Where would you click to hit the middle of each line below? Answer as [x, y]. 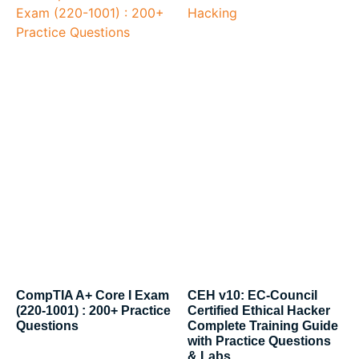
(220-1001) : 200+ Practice [93, 310]
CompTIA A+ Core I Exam [93, 295]
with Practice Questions [259, 341]
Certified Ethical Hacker [259, 310]
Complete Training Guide [263, 325]
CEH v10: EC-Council [252, 295]
